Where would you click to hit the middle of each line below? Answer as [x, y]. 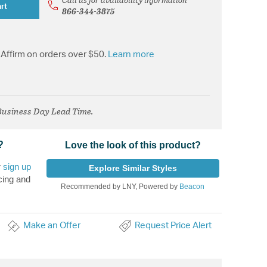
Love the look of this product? [133, 145]
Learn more [131, 55]
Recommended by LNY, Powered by [120, 187]
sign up [17, 167]
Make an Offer [52, 226]
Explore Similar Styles [133, 168]
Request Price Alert [173, 226]
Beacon [192, 187]
